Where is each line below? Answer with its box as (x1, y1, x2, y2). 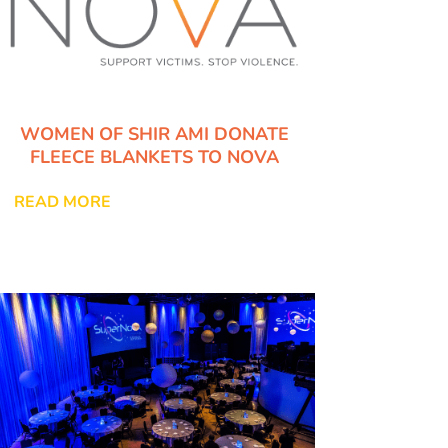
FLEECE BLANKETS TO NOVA (29, 145, 279, 170)
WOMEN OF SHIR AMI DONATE (19, 122, 289, 147)
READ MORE (13, 191, 111, 214)
